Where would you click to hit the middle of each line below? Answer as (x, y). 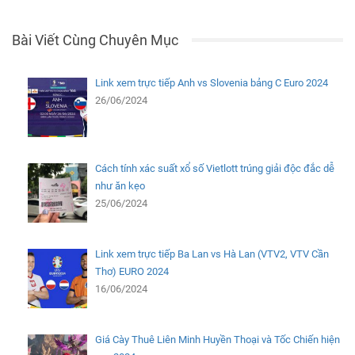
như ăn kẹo (120, 185)
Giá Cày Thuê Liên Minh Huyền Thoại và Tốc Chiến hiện (217, 340)
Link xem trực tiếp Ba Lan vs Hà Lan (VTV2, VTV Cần (212, 254)
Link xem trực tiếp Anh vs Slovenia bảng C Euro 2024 (211, 82)
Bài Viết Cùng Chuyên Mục (95, 40)
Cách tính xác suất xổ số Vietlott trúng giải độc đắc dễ (214, 168)
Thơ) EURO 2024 (132, 272)
